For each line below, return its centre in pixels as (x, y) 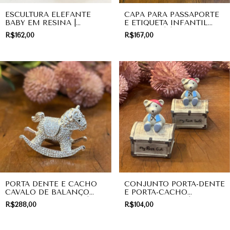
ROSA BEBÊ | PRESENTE (169, 31)
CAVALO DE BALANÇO (47, 192)
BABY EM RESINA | (41, 23)
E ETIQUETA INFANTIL (166, 23)
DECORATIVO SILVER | (47, 200)
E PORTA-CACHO (156, 192)
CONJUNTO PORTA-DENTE (174, 184)
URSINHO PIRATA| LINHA (171, 200)
